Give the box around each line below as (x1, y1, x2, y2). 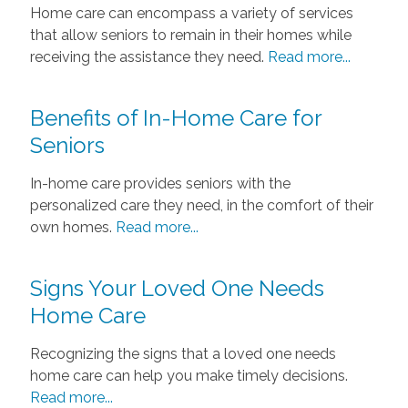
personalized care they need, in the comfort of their (29, 196, 373, 214)
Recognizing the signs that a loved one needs (29, 344, 336, 362)
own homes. (29, 218, 116, 236)
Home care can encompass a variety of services (29, 4, 353, 22)
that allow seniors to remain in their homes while (29, 25, 352, 44)
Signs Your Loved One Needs (29, 274, 324, 301)
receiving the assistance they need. (29, 47, 268, 66)
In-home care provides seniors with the (29, 174, 291, 192)
